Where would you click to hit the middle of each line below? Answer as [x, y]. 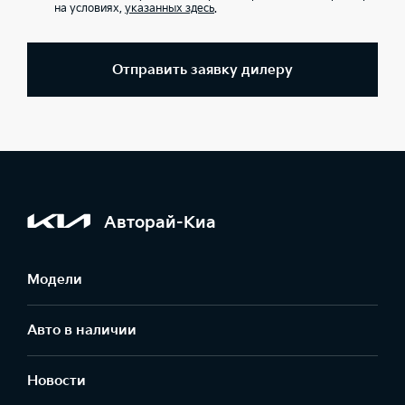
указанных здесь [170, 9]
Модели [55, 280]
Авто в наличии [82, 330]
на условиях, [89, 9]
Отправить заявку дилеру [202, 70]
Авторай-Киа [160, 222]
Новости [57, 381]
